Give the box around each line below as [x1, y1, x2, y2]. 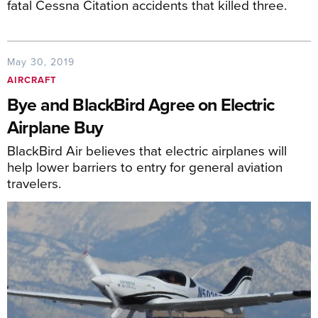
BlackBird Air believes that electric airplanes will [7, 140, 287, 160]
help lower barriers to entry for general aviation [7, 156, 283, 176]
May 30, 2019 [7, 54, 75, 69]
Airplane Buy [7, 114, 104, 140]
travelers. [7, 172, 61, 192]
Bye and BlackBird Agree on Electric [7, 91, 274, 117]
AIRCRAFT [7, 72, 57, 87]
